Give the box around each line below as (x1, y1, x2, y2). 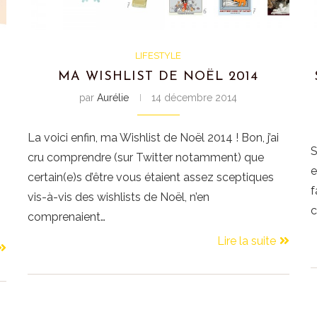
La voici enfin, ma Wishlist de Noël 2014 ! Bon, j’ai (28, 131, 279, 145)
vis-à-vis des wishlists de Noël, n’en (28, 190, 210, 204)
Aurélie (97, 92, 129, 104)
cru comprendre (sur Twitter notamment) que (28, 151, 265, 165)
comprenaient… (28, 210, 106, 224)
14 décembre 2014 (151, 92, 238, 104)
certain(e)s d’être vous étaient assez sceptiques (28, 171, 275, 185)
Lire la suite (217, 234, 276, 248)
